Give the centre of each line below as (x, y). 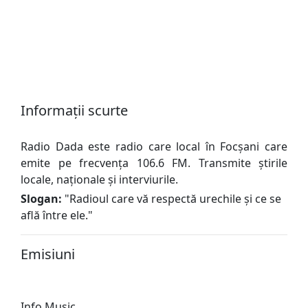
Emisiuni (48, 254)
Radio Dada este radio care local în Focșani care (154, 146)
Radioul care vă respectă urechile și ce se (175, 198)
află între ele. (54, 215)
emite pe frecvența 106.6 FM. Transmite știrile (154, 163)
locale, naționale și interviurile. (99, 179)
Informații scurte (74, 110)
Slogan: (41, 198)
